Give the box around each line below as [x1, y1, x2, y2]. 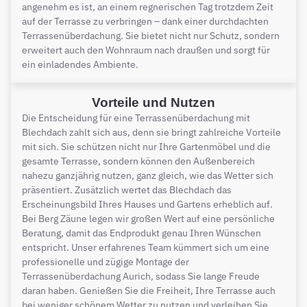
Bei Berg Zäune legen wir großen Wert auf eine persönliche [22, 212, 275, 225]
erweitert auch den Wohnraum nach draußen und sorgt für [22, 43, 270, 56]
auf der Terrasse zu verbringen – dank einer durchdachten [22, 14, 269, 27]
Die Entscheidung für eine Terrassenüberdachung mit [22, 111, 250, 124]
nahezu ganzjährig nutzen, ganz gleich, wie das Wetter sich [22, 169, 273, 182]
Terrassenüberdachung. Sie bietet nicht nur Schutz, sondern [22, 29, 280, 42]
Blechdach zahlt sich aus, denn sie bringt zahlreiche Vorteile [22, 125, 281, 138]
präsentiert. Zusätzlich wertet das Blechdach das [22, 183, 232, 196]
